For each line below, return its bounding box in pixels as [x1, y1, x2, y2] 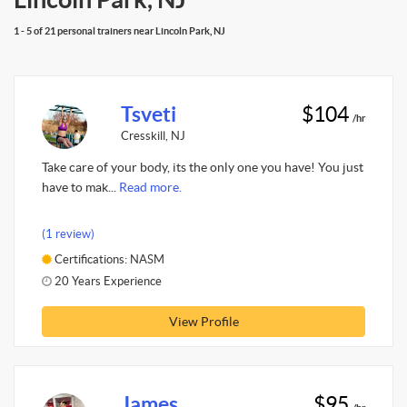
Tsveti [120, 102, 176, 126]
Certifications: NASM [52, 252, 164, 266]
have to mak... [42, 180, 119, 194]
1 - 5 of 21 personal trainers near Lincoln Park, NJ [14, 25, 225, 36]
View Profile [168, 313, 239, 329]
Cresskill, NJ [120, 128, 185, 143]
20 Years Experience [52, 273, 162, 288]
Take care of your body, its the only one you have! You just [42, 160, 363, 174]
